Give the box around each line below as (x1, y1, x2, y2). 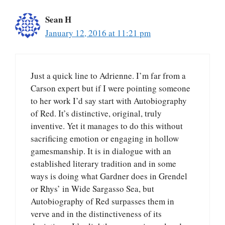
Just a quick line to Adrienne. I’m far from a (31, 69, 186, 81)
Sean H (45, 13, 71, 26)
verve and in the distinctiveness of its (31, 207, 162, 219)
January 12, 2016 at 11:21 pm (45, 27, 151, 39)
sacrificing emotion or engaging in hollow (31, 132, 179, 144)
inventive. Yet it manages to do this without (31, 120, 183, 132)
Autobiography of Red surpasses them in (31, 195, 174, 207)
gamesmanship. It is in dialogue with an (31, 145, 171, 157)
